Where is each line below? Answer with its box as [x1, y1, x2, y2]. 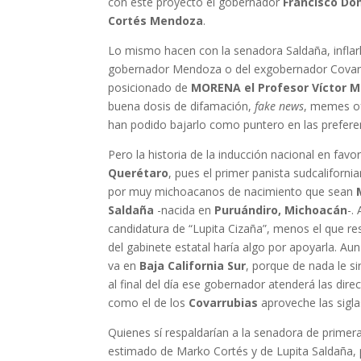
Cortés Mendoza [108, 13, 204, 29]
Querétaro [108, 165, 169, 181]
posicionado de [108, 80, 192, 96]
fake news [255, 98, 305, 114]
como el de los [108, 295, 189, 311]
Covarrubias [189, 295, 259, 311]
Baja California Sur [139, 258, 247, 274]
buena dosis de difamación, [108, 98, 255, 114]
